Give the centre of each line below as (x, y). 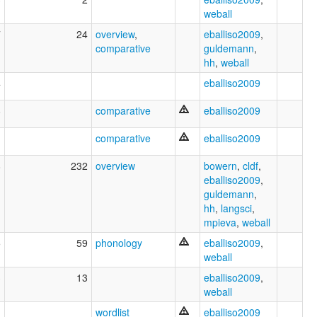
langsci (236, 208)
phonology (119, 242)
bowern (220, 165)
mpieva (220, 222)
